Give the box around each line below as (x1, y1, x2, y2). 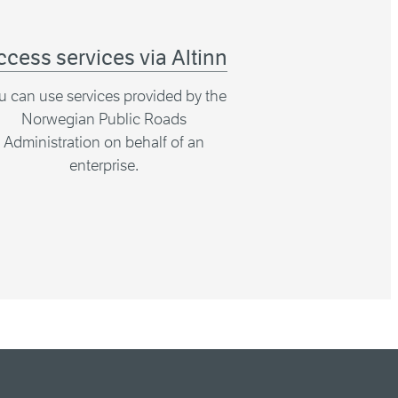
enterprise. (69, 155, 139, 175)
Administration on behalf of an (4, 132, 205, 152)
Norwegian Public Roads (21, 109, 187, 129)
